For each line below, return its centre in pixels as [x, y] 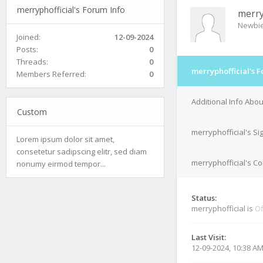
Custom [32, 112]
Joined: [28, 37]
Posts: [27, 49]
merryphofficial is [223, 208]
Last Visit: [209, 237]
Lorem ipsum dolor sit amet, [65, 139]
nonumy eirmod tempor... [61, 163]
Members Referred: [51, 74]
